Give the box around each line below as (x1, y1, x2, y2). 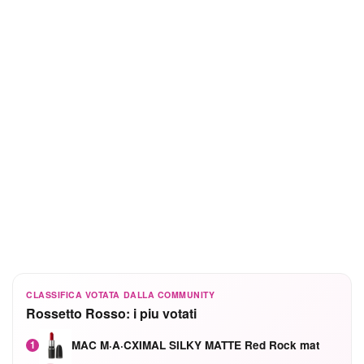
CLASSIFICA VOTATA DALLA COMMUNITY (26, 288, 215, 301)
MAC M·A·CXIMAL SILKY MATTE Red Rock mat (71, 336, 321, 353)
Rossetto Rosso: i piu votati (26, 304, 197, 323)
